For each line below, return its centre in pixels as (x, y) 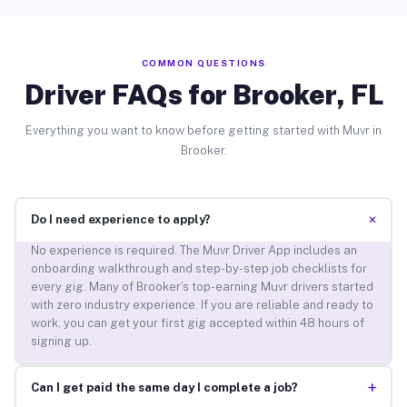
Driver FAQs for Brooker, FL (203, 94)
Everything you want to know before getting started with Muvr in (203, 130)
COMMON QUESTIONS (203, 62)
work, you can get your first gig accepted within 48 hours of (197, 323)
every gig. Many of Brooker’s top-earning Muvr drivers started (202, 287)
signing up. (61, 342)
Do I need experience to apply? (120, 220)
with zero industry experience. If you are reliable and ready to (202, 305)
